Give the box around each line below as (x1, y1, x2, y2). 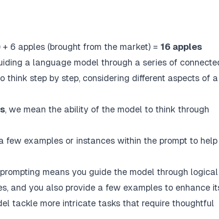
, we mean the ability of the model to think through (5, 104, 209, 114)
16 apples (160, 42, 202, 52)
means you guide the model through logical (40, 167, 218, 177)
